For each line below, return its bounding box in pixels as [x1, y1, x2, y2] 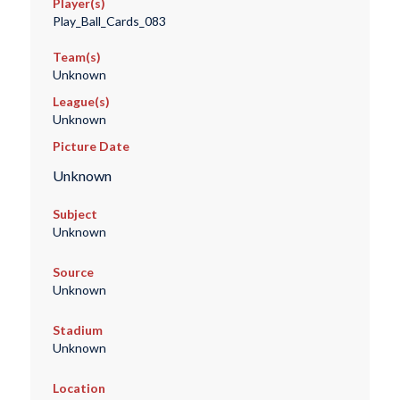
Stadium [52, 322, 103, 338]
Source [52, 264, 94, 280]
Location [52, 380, 105, 396]
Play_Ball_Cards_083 [52, 13, 166, 29]
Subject [52, 206, 97, 222]
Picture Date [52, 138, 129, 154]
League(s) [52, 94, 110, 110]
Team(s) [52, 49, 101, 65]
